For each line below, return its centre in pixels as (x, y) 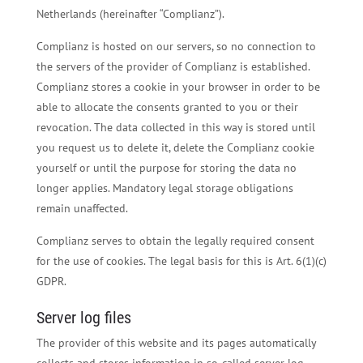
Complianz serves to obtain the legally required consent (175, 240)
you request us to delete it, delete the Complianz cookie (175, 147)
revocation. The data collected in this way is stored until (175, 127)
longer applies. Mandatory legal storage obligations (164, 188)
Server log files (83, 318)
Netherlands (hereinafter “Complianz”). (130, 13)
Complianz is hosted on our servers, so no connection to (176, 46)
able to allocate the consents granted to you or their (167, 107)
